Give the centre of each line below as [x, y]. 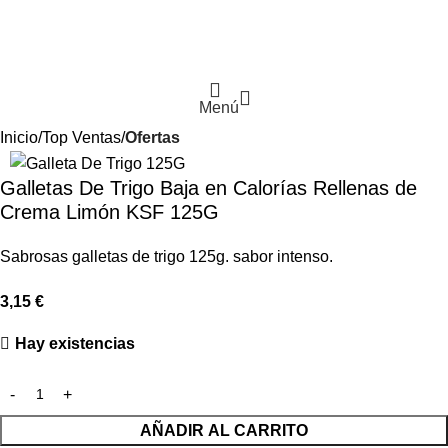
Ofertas [152, 137]
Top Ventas [81, 137]
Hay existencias [75, 344]
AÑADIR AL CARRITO [224, 431]
